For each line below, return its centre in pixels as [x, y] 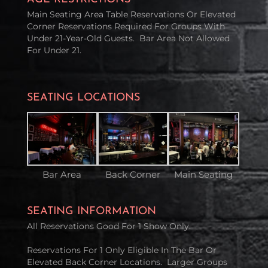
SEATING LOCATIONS [83, 98]
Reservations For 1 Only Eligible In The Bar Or [121, 250]
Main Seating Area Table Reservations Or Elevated [131, 14]
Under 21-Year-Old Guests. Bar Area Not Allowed [128, 38]
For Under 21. [54, 50]
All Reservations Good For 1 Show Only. [109, 226]
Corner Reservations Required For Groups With [126, 26]
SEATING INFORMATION [91, 212]
